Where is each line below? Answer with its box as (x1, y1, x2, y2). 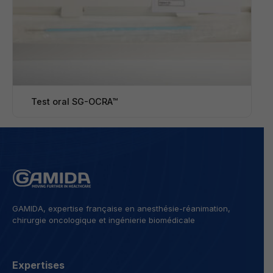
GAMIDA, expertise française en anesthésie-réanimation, (12, 204, 230, 213)
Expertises (12, 259, 65, 271)
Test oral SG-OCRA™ (31, 96, 118, 107)
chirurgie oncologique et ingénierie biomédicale (12, 215, 195, 225)
